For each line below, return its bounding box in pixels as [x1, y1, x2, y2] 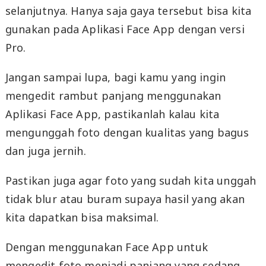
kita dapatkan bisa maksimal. [5, 210, 159, 224]
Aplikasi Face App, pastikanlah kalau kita [5, 106, 220, 121]
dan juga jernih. [5, 143, 86, 158]
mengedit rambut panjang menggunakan [5, 88, 221, 103]
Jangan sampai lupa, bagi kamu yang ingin [5, 69, 226, 84]
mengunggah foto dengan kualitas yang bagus [5, 125, 249, 140]
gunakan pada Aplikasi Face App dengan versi [5, 21, 245, 36]
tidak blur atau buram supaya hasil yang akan [5, 191, 245, 206]
